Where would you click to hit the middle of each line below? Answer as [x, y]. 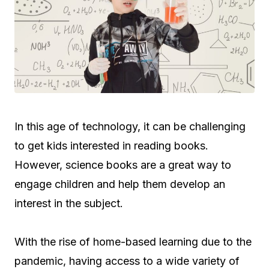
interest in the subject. [69, 204]
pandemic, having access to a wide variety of [127, 261]
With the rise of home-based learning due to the [133, 242]
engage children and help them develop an [120, 184]
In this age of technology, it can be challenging [130, 127]
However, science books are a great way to [123, 165]
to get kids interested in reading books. [111, 146]
